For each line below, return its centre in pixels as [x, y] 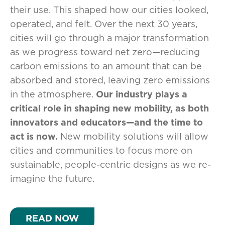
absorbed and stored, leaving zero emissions [110, 80]
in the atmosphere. [53, 94]
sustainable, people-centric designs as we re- [110, 165]
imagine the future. [53, 179]
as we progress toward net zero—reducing [105, 52]
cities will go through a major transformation [109, 38]
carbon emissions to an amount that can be [106, 66]
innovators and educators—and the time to [106, 123]
